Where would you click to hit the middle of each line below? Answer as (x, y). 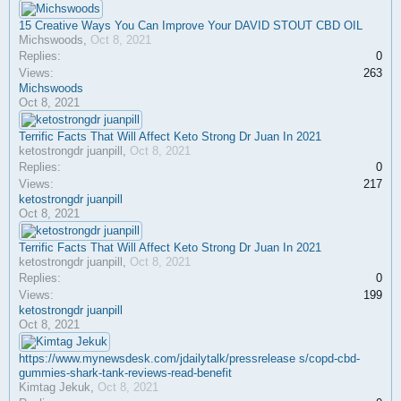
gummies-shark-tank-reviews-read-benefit (125, 373)
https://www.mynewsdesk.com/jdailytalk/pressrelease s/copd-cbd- (189, 358)
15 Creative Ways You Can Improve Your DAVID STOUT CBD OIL (191, 26)
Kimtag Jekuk (55, 387)
